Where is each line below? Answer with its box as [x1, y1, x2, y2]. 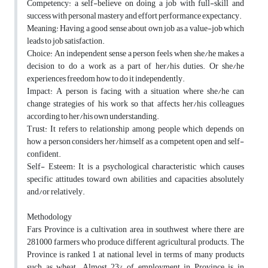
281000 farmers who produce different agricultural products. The [27, 234, 244, 251]
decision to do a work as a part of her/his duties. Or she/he [27, 58, 244, 75]
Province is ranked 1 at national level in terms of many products [27, 246, 244, 263]
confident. [27, 146, 61, 163]
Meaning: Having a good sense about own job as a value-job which [27, 20, 244, 37]
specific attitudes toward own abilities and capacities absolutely [27, 171, 244, 188]
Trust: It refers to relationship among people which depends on [27, 121, 244, 138]
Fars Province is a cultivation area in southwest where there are [27, 221, 244, 238]
